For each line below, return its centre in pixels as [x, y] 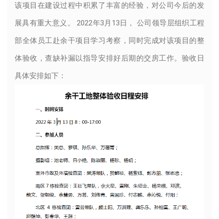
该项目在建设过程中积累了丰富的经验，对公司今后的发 [109, 5]
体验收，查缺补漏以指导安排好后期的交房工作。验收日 [109, 58]
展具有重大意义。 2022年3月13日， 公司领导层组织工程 [109, 23]
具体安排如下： [40, 76]
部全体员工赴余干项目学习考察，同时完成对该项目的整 [109, 41]
